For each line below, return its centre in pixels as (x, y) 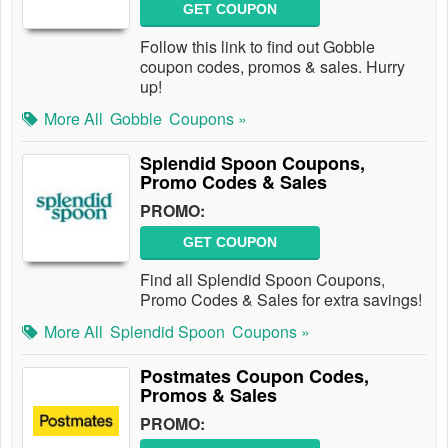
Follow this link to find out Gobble (257, 46)
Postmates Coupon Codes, (254, 376)
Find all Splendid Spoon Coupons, (262, 279)
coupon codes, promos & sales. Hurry (272, 66)
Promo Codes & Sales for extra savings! (281, 299)
